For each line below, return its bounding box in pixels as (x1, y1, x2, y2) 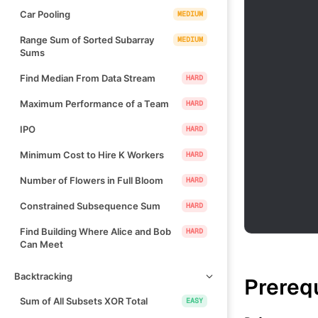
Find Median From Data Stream (20, 72, 155, 84)
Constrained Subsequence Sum (20, 199, 160, 212)
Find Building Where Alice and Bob (20, 225, 171, 237)
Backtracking (14, 270, 72, 282)
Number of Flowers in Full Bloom (20, 174, 163, 186)
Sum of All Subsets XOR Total (20, 295, 148, 307)
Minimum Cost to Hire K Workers (20, 148, 164, 160)
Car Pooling (20, 8, 70, 20)
